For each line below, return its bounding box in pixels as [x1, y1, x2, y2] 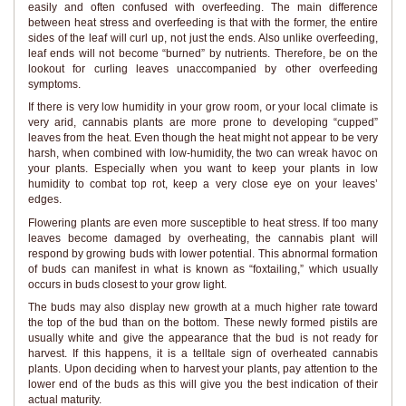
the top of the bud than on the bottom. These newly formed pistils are [28, 316, 378, 330]
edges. [28, 193, 62, 207]
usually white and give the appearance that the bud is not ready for [28, 332, 378, 345]
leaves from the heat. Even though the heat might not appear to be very [28, 131, 378, 145]
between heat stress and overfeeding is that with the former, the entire [28, 15, 378, 29]
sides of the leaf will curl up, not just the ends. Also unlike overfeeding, [28, 31, 378, 44]
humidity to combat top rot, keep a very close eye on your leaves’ [28, 178, 378, 191]
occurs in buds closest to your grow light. [28, 277, 227, 291]
